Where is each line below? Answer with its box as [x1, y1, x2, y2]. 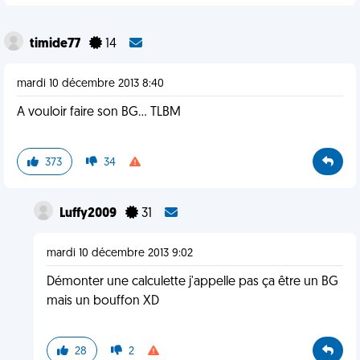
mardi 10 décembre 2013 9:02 [46, 247, 193, 260]
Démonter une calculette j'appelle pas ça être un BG [46, 276, 338, 288]
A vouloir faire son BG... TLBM [17, 106, 181, 119]
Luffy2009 [59, 207, 119, 220]
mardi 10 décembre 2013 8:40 [17, 78, 164, 90]
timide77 [30, 38, 83, 51]
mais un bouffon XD [46, 295, 159, 308]
